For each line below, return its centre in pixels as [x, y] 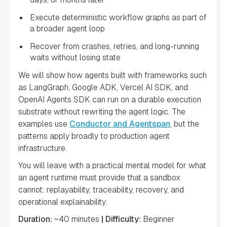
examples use [44, 124]
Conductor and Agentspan [120, 124]
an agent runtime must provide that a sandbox [99, 178]
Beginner [159, 219]
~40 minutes [77, 219]
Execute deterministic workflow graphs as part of [118, 17]
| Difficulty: [121, 219]
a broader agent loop [67, 29]
